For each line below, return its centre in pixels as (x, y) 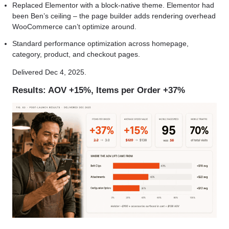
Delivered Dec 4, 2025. (49, 72)
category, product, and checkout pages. (76, 54)
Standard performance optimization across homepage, (100, 43)
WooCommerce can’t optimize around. (74, 26)
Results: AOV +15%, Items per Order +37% (99, 90)
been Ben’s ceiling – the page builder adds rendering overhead (114, 16)
